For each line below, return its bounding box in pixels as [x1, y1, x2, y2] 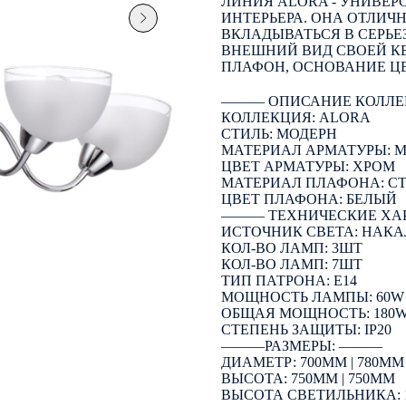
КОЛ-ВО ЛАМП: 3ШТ [221, 239, 362, 256]
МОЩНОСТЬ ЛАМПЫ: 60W [221, 288, 404, 304]
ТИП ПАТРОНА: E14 [221, 272, 357, 288]
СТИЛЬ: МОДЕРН [221, 125, 337, 141]
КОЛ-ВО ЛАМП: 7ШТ [221, 256, 362, 272]
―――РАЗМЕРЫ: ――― [221, 337, 382, 353]
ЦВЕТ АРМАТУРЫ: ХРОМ [221, 158, 395, 174]
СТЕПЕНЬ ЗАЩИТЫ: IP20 [221, 321, 391, 337]
